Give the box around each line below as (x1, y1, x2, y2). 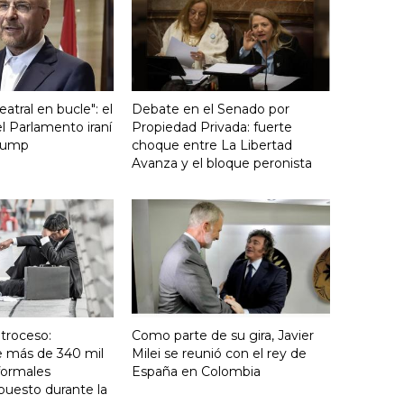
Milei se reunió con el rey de (132, 345, 307, 363)
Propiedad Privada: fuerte (132, 119, 292, 136)
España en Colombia (132, 363, 261, 381)
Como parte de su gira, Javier (132, 327, 314, 344)
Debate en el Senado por (132, 101, 289, 118)
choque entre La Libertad (132, 137, 292, 154)
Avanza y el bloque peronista (132, 155, 312, 172)
